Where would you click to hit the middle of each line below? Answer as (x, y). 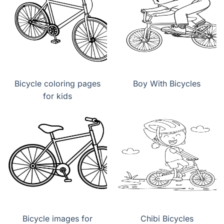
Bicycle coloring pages (57, 84)
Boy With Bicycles (167, 84)
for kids (57, 96)
